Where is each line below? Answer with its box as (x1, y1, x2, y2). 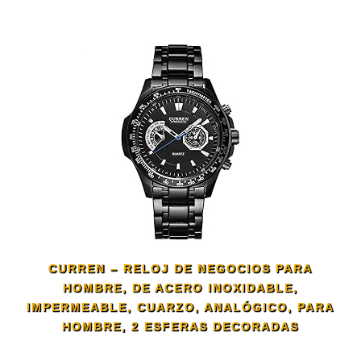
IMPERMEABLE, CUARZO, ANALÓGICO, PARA (27, 301, 334, 314)
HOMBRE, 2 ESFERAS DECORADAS (62, 320, 299, 334)
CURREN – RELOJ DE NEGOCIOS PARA (48, 262, 313, 276)
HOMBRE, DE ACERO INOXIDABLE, (63, 281, 298, 295)
